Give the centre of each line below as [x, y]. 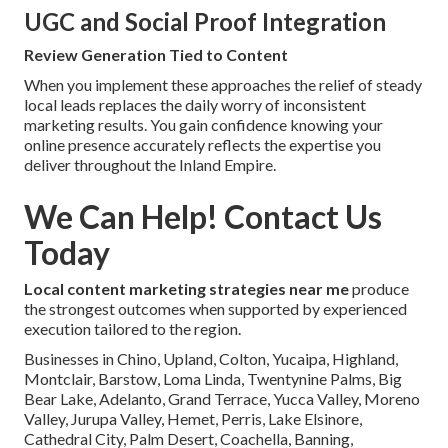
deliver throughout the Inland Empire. [150, 165]
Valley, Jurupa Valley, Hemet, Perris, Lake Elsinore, [193, 419]
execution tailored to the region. [132, 329]
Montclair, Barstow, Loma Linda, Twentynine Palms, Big [213, 379]
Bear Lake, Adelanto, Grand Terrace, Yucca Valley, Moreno [222, 399]
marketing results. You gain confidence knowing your [203, 125]
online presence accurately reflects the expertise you [202, 145]
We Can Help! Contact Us [203, 217]
